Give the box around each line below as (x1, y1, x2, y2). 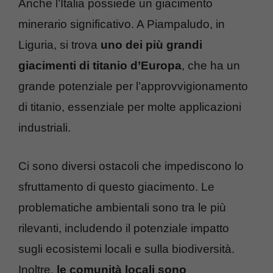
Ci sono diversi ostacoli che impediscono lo (18, 159, 244, 172)
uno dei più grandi (101, 38, 202, 52)
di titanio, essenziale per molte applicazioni (18, 101, 241, 114)
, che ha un (182, 59, 240, 73)
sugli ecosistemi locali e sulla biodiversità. (18, 242, 235, 255)
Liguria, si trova (18, 38, 101, 52)
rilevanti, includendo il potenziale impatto (18, 221, 229, 235)
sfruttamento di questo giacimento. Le (18, 180, 214, 193)
